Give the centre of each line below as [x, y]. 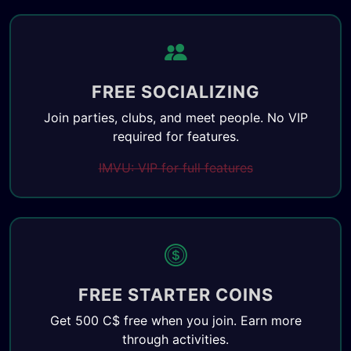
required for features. [175, 136]
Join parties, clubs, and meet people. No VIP [175, 118]
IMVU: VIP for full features [175, 168]
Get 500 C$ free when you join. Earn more [175, 320]
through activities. [175, 339]
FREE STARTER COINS [175, 295]
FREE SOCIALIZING [175, 92]
